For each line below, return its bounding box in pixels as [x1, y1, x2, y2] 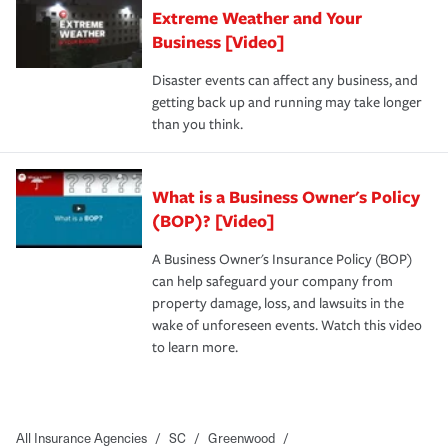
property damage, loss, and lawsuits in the [152, 294, 404, 312]
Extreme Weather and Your [152, 5, 362, 29]
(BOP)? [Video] [152, 208, 274, 232]
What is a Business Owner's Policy [152, 184, 420, 208]
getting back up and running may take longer [152, 93, 422, 111]
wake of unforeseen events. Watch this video [152, 316, 422, 334]
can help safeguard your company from [152, 272, 393, 290]
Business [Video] [152, 29, 284, 53]
